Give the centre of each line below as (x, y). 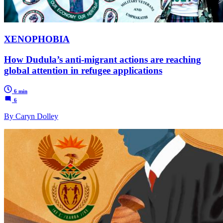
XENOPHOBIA (37, 39)
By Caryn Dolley (31, 116)
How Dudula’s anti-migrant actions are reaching (103, 59)
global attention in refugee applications (83, 70)
